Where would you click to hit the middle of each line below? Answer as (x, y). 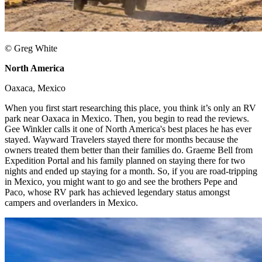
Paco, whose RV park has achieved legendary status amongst (117, 192)
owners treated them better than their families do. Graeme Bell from (129, 150)
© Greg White (31, 49)
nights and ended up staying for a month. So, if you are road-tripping (131, 171)
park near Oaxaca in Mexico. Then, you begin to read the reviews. (127, 119)
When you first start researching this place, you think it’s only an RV (130, 108)
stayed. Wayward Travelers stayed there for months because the (121, 140)
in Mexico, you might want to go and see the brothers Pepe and (121, 182)
